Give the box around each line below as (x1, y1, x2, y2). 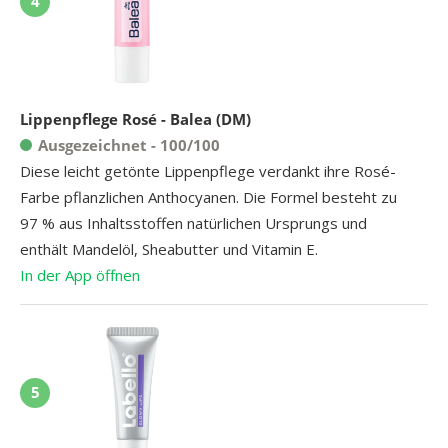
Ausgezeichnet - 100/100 (38, 134, 220, 155)
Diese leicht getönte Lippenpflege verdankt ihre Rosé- (20, 160, 396, 181)
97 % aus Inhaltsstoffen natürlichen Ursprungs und (20, 212, 367, 233)
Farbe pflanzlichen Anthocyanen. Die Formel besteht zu (20, 186, 397, 207)
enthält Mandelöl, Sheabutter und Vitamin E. (20, 238, 318, 259)
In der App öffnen (20, 264, 140, 285)
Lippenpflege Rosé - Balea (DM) (20, 108, 251, 129)
